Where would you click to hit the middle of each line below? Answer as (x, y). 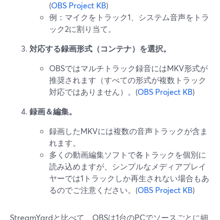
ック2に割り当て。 (82, 29)
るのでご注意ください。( (93, 190)
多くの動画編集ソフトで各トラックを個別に (128, 154)
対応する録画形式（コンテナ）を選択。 (100, 48)
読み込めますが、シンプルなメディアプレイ (128, 166)
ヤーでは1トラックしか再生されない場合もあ (129, 178)
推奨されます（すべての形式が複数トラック (128, 80)
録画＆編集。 (53, 111)
